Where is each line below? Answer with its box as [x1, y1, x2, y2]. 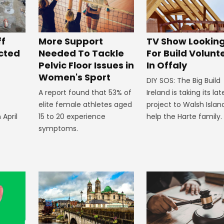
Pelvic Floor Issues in [38, 59, 134, 72]
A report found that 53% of [38, 87, 131, 98]
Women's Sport [38, 71, 110, 84]
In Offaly [146, 59, 187, 72]
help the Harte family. [146, 111, 222, 122]
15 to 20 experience [38, 111, 105, 122]
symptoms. [38, 123, 78, 134]
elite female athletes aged [38, 99, 132, 110]
